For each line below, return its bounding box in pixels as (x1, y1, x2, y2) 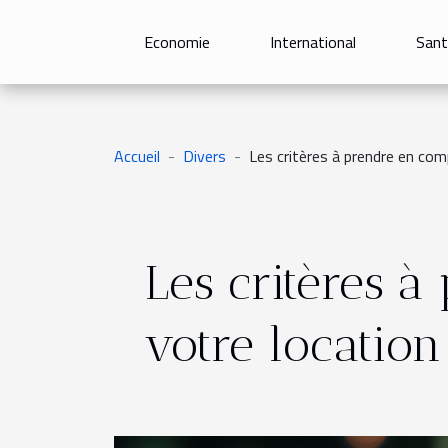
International (270, 30, 356, 54)
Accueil (114, 144, 160, 168)
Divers (183, 144, 226, 168)
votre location (144, 316, 442, 373)
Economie (144, 30, 210, 54)
